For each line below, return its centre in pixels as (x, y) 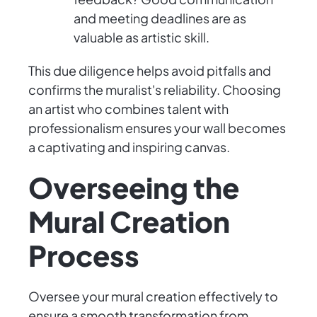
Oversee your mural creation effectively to (153, 296)
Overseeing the (134, 188)
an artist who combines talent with (128, 109)
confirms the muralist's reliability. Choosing (155, 90)
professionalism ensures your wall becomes (157, 128)
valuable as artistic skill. (142, 38)
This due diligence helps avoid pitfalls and (150, 71)
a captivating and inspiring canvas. (129, 147)
